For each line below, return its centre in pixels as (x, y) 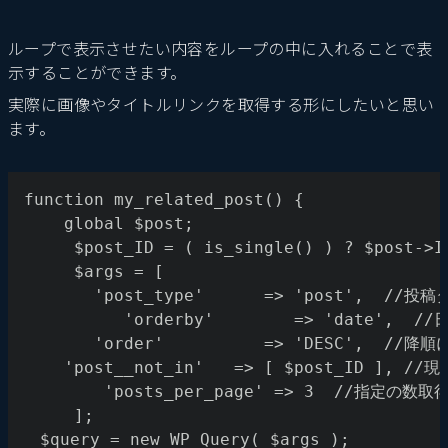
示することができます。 (97, 71)
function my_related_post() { (164, 199)
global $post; (109, 223)
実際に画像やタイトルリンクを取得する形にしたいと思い (221, 103)
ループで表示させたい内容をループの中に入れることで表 (220, 47)
